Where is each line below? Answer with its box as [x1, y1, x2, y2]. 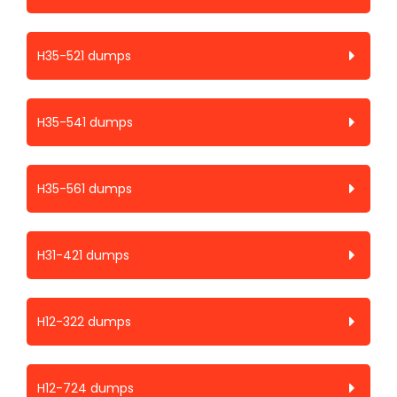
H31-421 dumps [37, 246, 129, 264]
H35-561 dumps [37, 180, 132, 198]
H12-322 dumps [37, 313, 131, 331]
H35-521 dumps [37, 47, 131, 65]
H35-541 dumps [37, 113, 133, 131]
